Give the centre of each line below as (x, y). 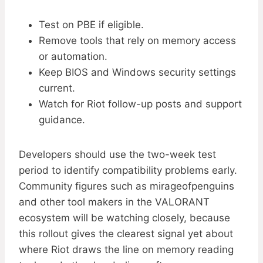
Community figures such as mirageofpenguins (127, 186)
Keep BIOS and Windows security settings (137, 73)
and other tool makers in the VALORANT (114, 202)
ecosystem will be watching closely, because (124, 218)
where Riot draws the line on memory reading (126, 250)
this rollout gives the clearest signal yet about (126, 234)
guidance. (62, 120)
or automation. (73, 57)
